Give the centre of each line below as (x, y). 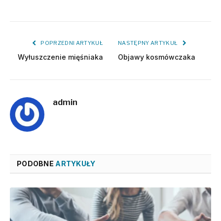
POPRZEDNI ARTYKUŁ (71, 43)
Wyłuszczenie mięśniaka (60, 57)
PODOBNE (36, 164)
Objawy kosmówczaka (157, 57)
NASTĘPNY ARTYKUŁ (148, 43)
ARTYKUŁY (75, 164)
